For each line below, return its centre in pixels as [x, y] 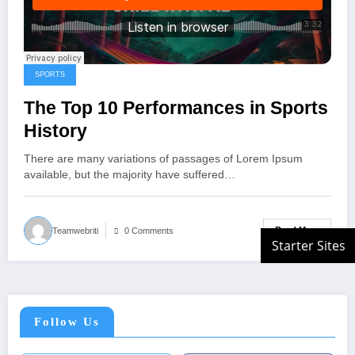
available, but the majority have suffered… [130, 174]
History [55, 131]
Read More [297, 230]
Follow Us [67, 322]
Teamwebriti [75, 230]
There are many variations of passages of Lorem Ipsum [163, 158]
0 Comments [149, 230]
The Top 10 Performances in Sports [176, 108]
